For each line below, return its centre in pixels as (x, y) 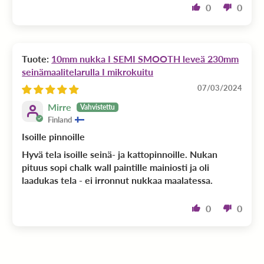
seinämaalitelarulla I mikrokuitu (88, 72)
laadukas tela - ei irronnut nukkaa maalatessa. (118, 180)
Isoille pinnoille (54, 136)
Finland (60, 119)
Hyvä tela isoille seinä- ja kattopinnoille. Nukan (120, 154)
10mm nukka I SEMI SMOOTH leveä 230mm (82, 59)
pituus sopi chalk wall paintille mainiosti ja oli (116, 167)
